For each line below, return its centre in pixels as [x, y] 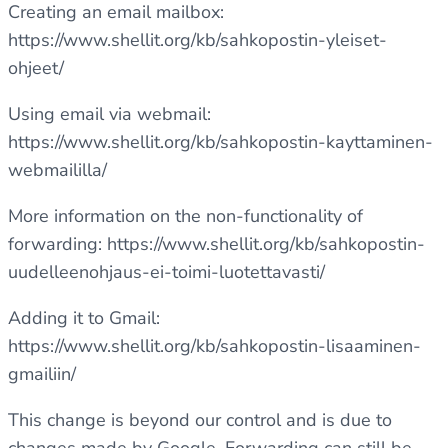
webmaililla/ [57, 170]
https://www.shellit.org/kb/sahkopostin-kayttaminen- [220, 142]
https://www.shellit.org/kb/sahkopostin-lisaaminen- [214, 346]
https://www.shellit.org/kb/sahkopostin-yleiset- [197, 40]
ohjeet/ [36, 68]
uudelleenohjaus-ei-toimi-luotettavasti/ [166, 272]
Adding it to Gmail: [84, 318]
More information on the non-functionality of [185, 216]
